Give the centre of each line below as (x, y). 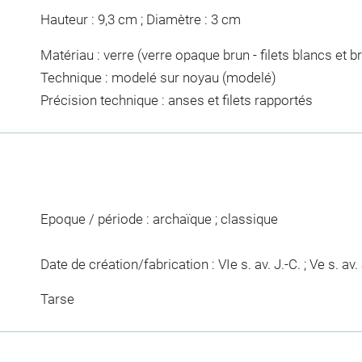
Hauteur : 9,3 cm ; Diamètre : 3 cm (140, 20)
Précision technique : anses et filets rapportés (176, 100)
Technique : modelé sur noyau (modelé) (158, 77)
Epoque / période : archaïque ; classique (159, 219)
